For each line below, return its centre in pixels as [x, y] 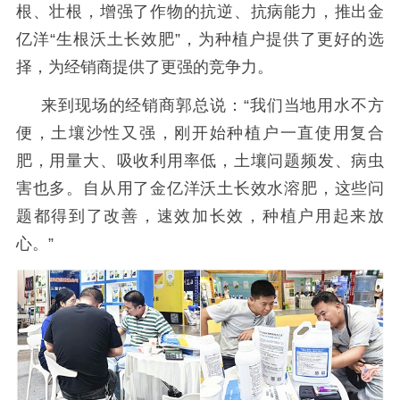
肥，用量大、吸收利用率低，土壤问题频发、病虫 [200, 161]
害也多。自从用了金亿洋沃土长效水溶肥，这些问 [200, 189]
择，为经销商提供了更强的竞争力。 [144, 67]
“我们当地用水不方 [314, 106]
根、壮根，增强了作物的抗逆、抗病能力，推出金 [200, 12]
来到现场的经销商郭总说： [142, 106]
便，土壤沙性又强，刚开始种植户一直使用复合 [200, 133]
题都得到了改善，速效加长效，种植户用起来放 [200, 217]
